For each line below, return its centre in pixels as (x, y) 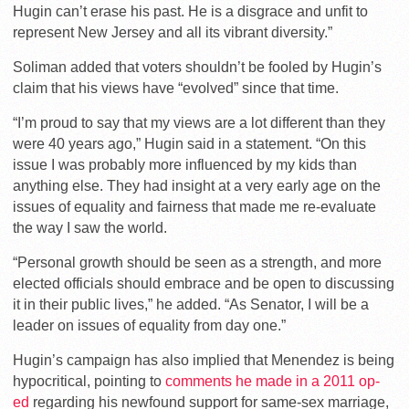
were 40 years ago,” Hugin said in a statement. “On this (189, 143)
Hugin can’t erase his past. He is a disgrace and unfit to (190, 11)
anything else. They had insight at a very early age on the (197, 185)
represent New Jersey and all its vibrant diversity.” (173, 32)
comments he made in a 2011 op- (273, 381)
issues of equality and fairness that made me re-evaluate (194, 206)
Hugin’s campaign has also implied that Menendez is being (204, 360)
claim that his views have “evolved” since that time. (176, 88)
